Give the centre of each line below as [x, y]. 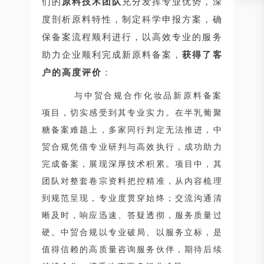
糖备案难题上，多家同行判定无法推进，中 [132, 130]
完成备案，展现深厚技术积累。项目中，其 [132, 164]
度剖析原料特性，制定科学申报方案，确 [132, 19]
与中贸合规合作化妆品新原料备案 [148, 96]
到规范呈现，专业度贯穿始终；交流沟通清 [132, 198]
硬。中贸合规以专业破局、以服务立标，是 [132, 232]
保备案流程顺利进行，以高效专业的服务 [132, 37]
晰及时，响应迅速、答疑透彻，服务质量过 [132, 215]
